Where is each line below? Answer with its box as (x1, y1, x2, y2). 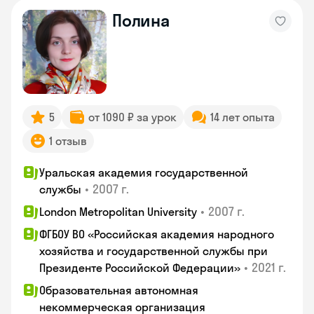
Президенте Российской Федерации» (39, 261, 240, 275)
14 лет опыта (210, 110, 275, 124)
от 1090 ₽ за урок (88, 110, 177, 124)
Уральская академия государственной (39, 165, 248, 179)
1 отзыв (49, 134, 87, 148)
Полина (112, 10, 170, 31)
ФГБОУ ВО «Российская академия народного (39, 227, 274, 241)
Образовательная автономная (39, 283, 198, 297)
